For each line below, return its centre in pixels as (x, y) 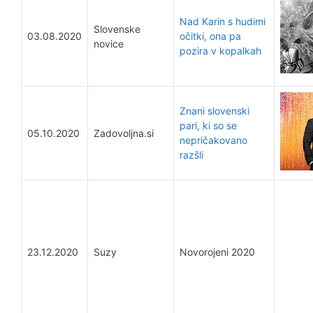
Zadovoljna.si (124, 133)
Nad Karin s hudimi (223, 21)
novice (109, 44)
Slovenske (117, 29)
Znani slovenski (214, 111)
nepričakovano (213, 140)
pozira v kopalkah (220, 51)
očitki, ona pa (210, 36)
